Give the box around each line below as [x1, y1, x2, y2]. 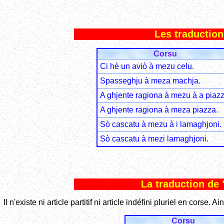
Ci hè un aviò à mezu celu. [99, 62, 194, 71]
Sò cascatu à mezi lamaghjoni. [99, 134, 208, 143]
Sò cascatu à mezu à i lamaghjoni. [99, 120, 221, 129]
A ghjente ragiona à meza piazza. [99, 105, 218, 114]
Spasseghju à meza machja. [99, 76, 200, 85]
